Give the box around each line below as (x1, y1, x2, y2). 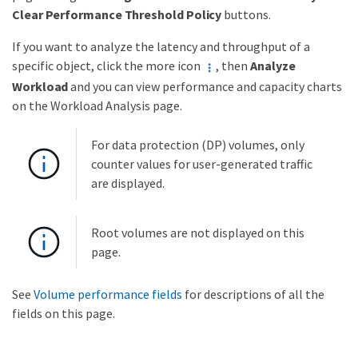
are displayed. (91, 174, 165, 191)
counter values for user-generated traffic (91, 155, 312, 172)
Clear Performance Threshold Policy (12, 6, 222, 22)
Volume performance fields (34, 285, 182, 302)
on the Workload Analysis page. (12, 97, 182, 113)
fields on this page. (12, 304, 115, 321)
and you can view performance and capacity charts (68, 78, 343, 94)
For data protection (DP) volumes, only (91, 136, 304, 153)
